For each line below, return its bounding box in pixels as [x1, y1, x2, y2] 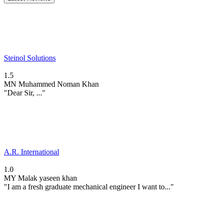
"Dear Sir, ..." [4, 88, 46, 97]
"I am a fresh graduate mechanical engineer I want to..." [4, 182, 174, 191]
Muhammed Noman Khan [18, 79, 99, 88]
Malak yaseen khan [18, 173, 77, 182]
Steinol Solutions [4, 53, 56, 62]
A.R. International [4, 147, 59, 156]
